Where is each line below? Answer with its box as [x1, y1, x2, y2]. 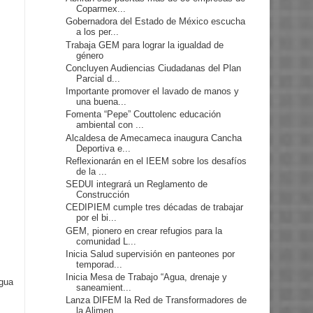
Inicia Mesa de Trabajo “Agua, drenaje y [66, 272, 228, 283]
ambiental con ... [76, 119, 145, 131]
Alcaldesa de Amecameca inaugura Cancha [66, 132, 242, 143]
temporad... [76, 259, 123, 270]
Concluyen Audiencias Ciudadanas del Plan [66, 62, 242, 73]
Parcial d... [76, 73, 121, 84]
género [76, 50, 104, 61]
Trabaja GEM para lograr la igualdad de [66, 39, 224, 50]
